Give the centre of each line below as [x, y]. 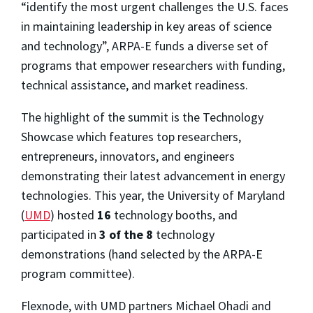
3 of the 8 [126, 234]
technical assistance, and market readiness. [134, 85]
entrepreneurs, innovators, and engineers [128, 156]
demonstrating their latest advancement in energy [153, 175]
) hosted [74, 214]
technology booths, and [174, 214]
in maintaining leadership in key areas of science [146, 26]
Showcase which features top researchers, [131, 136]
